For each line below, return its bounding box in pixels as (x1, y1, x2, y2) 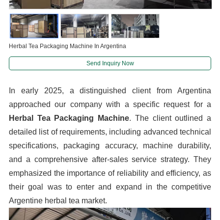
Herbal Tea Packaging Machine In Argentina (8, 43, 126, 50)
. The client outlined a (129, 114, 212, 123)
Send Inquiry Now (86, 60, 134, 67)
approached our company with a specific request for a (8, 100, 212, 109)
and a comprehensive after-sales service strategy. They (8, 155, 212, 164)
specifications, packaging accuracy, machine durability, (8, 141, 212, 150)
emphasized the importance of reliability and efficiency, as (8, 169, 212, 178)
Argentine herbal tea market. (8, 196, 107, 205)
